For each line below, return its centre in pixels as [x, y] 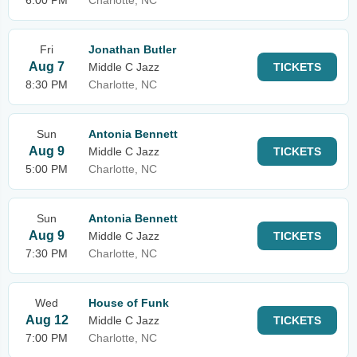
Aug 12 [47, 320]
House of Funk [129, 303]
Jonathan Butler [132, 49]
